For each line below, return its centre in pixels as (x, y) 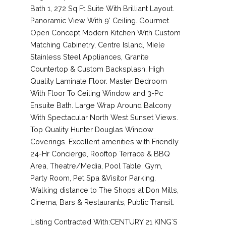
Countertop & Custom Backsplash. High (97, 69)
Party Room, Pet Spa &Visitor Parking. (93, 178)
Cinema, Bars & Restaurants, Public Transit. (102, 202)
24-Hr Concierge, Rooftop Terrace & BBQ (100, 153)
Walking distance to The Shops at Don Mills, (104, 190)
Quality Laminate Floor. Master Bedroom (99, 81)
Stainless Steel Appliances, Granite (90, 56)
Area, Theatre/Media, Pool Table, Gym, (96, 165)
